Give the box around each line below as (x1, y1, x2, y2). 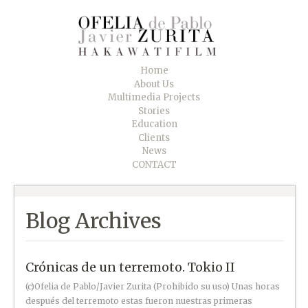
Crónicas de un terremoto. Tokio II (25, 258, 236, 275)
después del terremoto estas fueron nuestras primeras (25, 295, 253, 306)
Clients (138, 131, 170, 144)
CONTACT (131, 158, 177, 170)
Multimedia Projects (108, 91, 200, 104)
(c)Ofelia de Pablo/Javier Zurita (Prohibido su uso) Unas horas (25, 280, 280, 291)
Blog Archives (25, 207, 162, 234)
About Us (134, 78, 174, 90)
